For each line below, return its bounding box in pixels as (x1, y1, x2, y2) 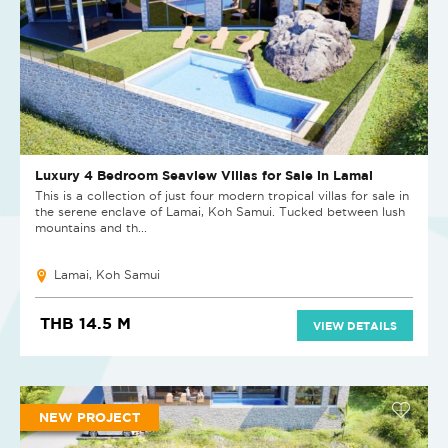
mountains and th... (35, 221, 147, 235)
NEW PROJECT (39, 409, 140, 426)
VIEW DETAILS (313, 319, 397, 333)
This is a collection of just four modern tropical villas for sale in (35, 189, 409, 203)
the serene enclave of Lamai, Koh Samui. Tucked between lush (35, 205, 405, 219)
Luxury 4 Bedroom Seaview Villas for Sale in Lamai (35, 167, 373, 184)
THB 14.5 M (40, 314, 131, 333)
